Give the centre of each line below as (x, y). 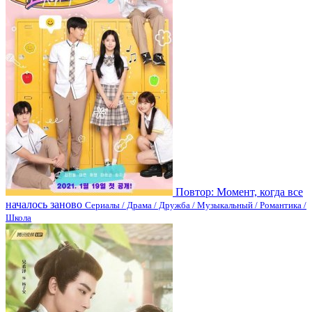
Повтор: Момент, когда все (239, 192)
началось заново (44, 204)
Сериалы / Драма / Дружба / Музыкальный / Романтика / (196, 205)
